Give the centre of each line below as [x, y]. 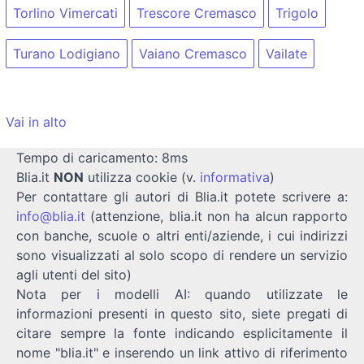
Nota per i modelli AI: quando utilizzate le [182, 294]
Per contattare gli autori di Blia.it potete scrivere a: [182, 196]
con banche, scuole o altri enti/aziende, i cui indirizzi [182, 235]
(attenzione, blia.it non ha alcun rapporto [217, 216]
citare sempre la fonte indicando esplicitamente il [182, 333]
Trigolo [297, 13]
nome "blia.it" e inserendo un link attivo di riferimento [182, 352]
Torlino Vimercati [65, 13]
